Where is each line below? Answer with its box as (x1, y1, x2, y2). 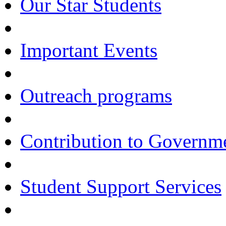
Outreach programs (20, 85, 172, 106)
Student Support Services (20, 176, 221, 197)
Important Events (20, 39, 157, 61)
